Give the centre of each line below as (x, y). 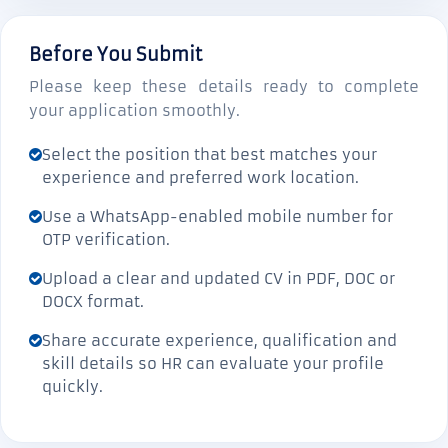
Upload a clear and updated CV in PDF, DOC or (218, 278)
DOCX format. (93, 301)
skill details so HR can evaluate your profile (213, 363)
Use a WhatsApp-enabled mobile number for (217, 216)
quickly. (72, 386)
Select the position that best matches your (209, 154)
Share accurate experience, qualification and (219, 340)
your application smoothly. (134, 110)
